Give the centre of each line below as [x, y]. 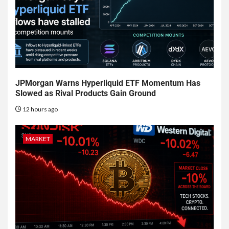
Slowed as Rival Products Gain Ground [86, 94]
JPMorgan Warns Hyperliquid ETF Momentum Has [108, 83]
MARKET [38, 139]
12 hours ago [40, 109]
